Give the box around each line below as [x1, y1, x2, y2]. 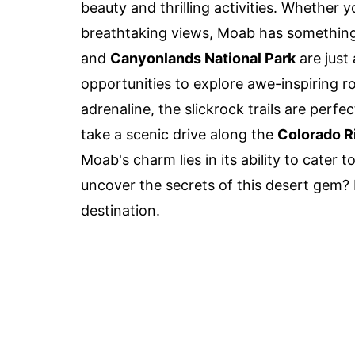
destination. [81, 201, 160, 219]
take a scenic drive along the [81, 125, 277, 143]
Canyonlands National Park [110, 49, 296, 67]
